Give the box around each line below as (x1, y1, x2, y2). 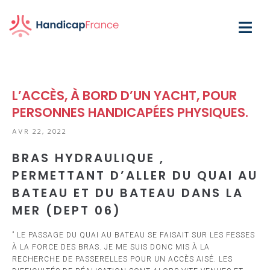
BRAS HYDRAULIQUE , (12, 149, 165, 167)
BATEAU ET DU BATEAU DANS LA (12, 184, 243, 202)
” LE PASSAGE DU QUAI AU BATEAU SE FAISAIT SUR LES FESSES (12, 231, 255, 240)
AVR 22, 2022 (12, 126, 67, 139)
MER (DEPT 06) (12, 202, 121, 219)
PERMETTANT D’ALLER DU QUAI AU (12, 167, 258, 184)
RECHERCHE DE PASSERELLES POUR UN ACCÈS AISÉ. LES (12, 255, 233, 264)
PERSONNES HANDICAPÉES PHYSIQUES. (12, 104, 248, 122)
